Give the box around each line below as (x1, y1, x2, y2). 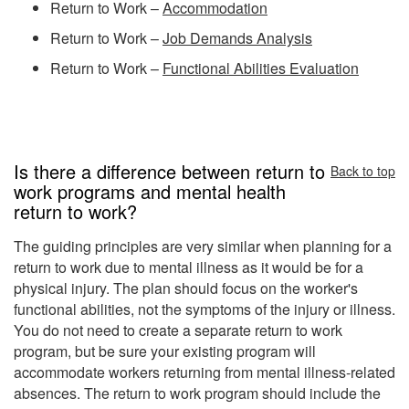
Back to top (330, 161, 395, 180)
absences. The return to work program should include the (14, 382, 381, 404)
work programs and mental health (14, 177, 286, 204)
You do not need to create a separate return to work (14, 319, 342, 341)
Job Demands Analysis (163, 27, 312, 49)
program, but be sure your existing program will (14, 340, 316, 362)
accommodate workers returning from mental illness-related (14, 361, 395, 383)
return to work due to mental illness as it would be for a (14, 256, 363, 278)
